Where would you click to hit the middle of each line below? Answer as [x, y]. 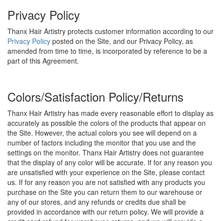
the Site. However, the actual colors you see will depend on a [102, 133]
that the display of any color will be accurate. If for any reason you [110, 162]
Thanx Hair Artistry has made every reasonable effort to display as [110, 113]
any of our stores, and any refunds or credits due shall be [97, 202]
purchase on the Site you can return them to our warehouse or [105, 192]
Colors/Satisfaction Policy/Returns [95, 96]
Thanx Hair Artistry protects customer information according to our [110, 31]
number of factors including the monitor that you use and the [102, 143]
